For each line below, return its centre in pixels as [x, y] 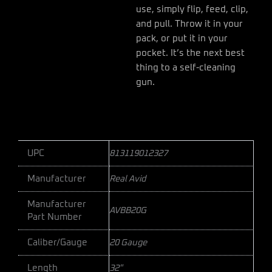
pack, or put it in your [182, 38]
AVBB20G [128, 211]
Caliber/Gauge [57, 243]
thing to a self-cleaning [186, 67]
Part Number [54, 217]
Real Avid [127, 179]
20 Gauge [128, 243]
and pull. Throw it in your [189, 24]
